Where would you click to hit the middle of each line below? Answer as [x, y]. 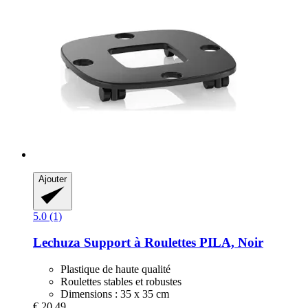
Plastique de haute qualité [115, 269]
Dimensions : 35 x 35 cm [115, 294]
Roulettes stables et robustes [121, 282]
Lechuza [57, 243]
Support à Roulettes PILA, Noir [172, 243]
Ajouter [53, 179]
